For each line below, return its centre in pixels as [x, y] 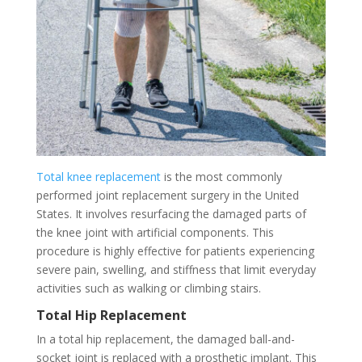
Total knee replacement [98, 176]
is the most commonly [221, 176]
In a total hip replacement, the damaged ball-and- [165, 339]
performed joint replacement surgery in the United [167, 195]
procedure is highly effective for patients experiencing [175, 250]
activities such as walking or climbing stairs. [148, 288]
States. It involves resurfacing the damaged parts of [171, 213]
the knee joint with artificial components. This [155, 232]
